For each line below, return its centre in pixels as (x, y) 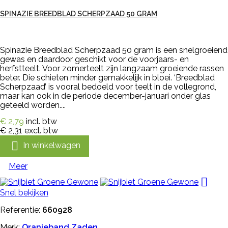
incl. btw (41, 121)
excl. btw (41, 130)
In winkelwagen (52, 145)
